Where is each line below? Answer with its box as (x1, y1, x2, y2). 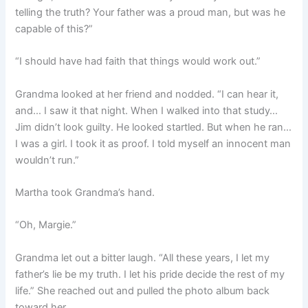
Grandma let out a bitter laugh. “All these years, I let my (15, 251, 270, 264)
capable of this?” (15, 23, 93, 36)
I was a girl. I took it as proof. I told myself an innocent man (15, 137, 291, 150)
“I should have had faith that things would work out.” (15, 55, 261, 68)
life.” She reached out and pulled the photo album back (15, 284, 270, 297)
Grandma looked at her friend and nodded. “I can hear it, (15, 87, 279, 100)
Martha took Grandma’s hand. (15, 186, 155, 199)
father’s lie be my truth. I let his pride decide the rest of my (15, 267, 285, 280)
